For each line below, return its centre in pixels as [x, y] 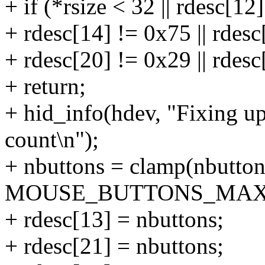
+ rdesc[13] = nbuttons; [114, 219]
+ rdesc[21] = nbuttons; [114, 246]
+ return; [45, 86]
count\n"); [52, 140]
